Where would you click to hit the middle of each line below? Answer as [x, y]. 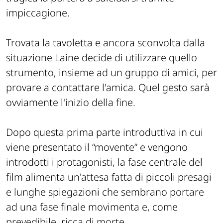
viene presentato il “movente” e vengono [97, 147]
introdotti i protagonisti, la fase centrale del [104, 162]
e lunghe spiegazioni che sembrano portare [105, 192]
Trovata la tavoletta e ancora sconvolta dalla [106, 43]
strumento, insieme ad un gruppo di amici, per [111, 73]
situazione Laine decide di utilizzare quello [102, 58]
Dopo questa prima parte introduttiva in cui [105, 132]
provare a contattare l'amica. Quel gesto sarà [108, 88]
